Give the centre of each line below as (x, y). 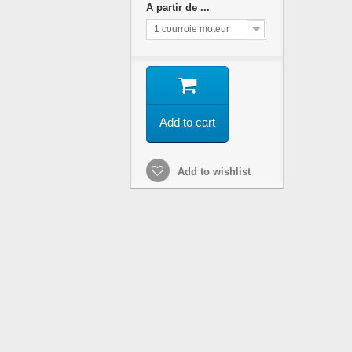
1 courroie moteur (191, 29)
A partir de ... (179, 7)
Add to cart (187, 122)
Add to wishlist (212, 172)
